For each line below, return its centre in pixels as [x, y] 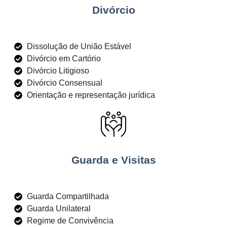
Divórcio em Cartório [64, 58]
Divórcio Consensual [65, 83]
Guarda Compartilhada [68, 196]
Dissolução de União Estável [79, 46]
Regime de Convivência [70, 220]
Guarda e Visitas [113, 160]
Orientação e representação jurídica [91, 95]
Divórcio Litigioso [58, 70]
